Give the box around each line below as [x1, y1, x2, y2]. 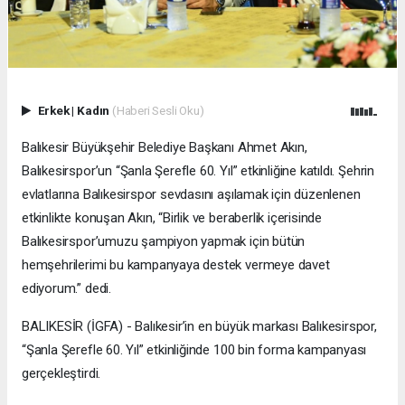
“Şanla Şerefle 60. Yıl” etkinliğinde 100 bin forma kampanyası [22, 342, 367, 359]
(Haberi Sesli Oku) [111, 103, 204, 118]
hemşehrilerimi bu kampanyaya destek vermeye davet [22, 257, 330, 274]
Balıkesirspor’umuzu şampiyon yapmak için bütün [22, 233, 306, 250]
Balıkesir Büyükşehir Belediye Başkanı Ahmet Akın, [22, 139, 307, 156]
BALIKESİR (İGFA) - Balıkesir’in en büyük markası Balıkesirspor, [22, 318, 377, 335]
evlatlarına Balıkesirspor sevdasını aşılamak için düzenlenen [22, 186, 361, 203]
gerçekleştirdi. [22, 365, 101, 382]
